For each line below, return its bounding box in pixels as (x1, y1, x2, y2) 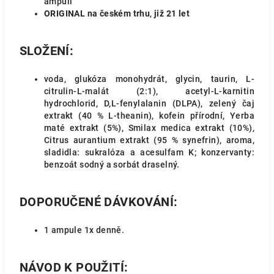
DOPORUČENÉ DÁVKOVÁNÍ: (20, 194, 178, 209)
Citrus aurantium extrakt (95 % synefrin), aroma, (44, 135, 254, 145)
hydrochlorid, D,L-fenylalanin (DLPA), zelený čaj (44, 98, 254, 108)
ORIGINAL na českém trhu (44, 9, 150, 18)
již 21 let (154, 9, 190, 18)
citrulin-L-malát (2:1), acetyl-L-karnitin (44, 86, 254, 96)
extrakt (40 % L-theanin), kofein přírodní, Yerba (44, 111, 254, 120)
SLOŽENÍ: (20, 43, 74, 58)
